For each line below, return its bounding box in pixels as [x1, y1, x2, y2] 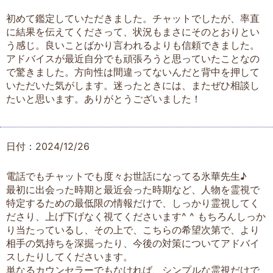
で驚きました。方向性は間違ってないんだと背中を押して [6, 66, 260, 79]
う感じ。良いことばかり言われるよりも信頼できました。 [6, 39, 260, 52]
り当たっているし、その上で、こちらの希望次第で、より [6, 224, 260, 236]
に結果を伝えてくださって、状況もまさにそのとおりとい [6, 26, 260, 38]
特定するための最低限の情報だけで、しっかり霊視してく [6, 197, 260, 209]
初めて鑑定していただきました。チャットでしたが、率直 [6, 12, 260, 25]
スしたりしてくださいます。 [6, 250, 133, 263]
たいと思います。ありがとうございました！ [6, 93, 201, 105]
